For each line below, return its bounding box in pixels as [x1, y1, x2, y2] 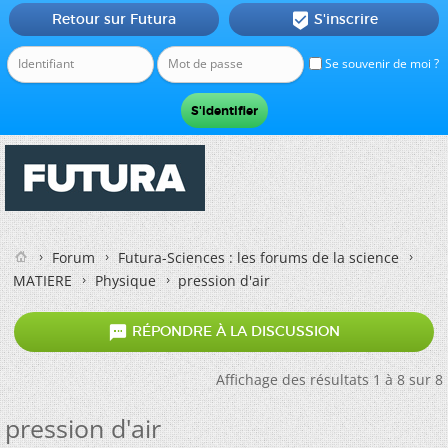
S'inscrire [313, 10, 378, 28]
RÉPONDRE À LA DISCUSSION [128, 322, 340, 341]
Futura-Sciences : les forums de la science [118, 248, 399, 267]
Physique [95, 271, 156, 290]
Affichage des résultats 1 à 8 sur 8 [216, 370, 443, 389]
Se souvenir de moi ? [322, 55, 439, 72]
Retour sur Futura [51, 10, 176, 28]
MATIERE [13, 271, 72, 290]
